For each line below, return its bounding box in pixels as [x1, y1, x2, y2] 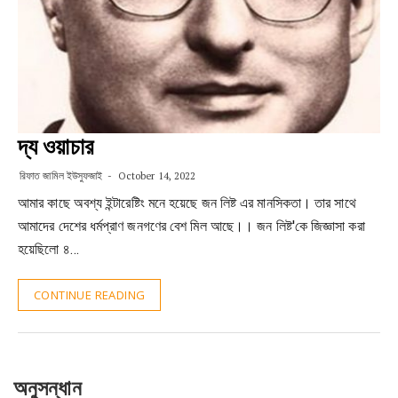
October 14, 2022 [115, 170, 196, 182]
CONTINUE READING [34, 287, 146, 303]
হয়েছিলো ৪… [18, 241, 79, 258]
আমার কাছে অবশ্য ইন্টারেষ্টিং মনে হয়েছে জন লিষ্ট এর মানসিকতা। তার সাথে [18, 195, 356, 211]
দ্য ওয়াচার [18, 133, 93, 160]
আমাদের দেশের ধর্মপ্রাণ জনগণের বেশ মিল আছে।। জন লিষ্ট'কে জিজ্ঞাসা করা [18, 218, 365, 235]
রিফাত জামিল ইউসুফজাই [20, 169, 103, 182]
